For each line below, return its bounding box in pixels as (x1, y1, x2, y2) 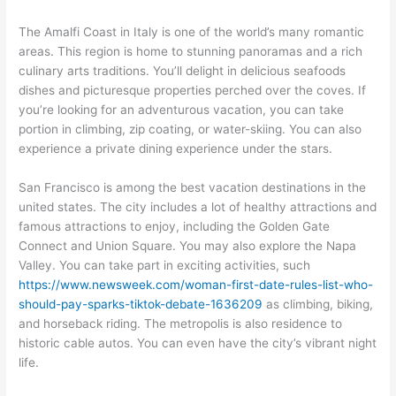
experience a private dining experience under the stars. (19, 141, 333, 156)
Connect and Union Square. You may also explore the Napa (19, 239, 357, 253)
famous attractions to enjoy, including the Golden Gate (19, 219, 331, 233)
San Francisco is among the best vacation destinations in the (19, 180, 367, 194)
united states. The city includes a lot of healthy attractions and (19, 200, 377, 214)
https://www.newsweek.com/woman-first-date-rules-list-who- (19, 278, 374, 292)
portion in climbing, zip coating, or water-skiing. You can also (19, 122, 362, 137)
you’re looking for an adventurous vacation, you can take (19, 103, 345, 118)
